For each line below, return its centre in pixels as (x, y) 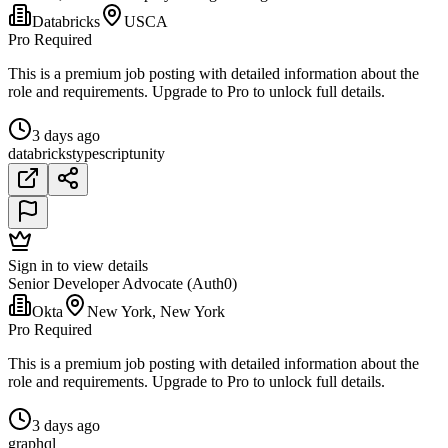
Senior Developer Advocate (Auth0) (122, 284)
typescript (102, 154)
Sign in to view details (78, 266)
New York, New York (156, 312)
